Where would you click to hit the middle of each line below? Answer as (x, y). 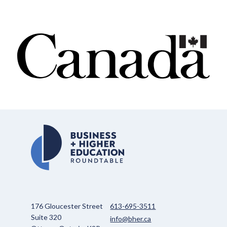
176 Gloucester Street (67, 206)
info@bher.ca (131, 218)
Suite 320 (46, 217)
